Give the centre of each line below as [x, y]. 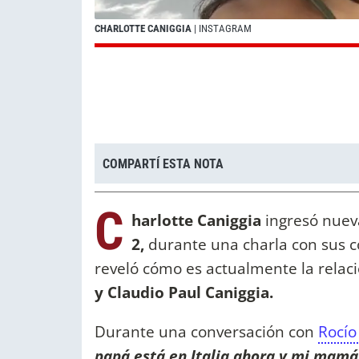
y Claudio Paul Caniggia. [184, 292]
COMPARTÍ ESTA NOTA [163, 163]
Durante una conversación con [206, 332]
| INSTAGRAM [222, 29]
